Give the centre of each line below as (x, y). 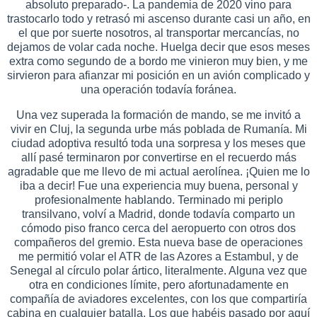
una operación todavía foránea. (158, 90)
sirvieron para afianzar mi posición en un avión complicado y (158, 76)
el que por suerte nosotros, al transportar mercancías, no (158, 33)
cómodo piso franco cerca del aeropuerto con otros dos (158, 229)
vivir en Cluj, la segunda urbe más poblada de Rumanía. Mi (158, 129)
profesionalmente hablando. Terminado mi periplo (158, 200)
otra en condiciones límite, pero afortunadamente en (158, 285)
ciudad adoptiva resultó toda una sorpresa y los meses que (158, 144)
